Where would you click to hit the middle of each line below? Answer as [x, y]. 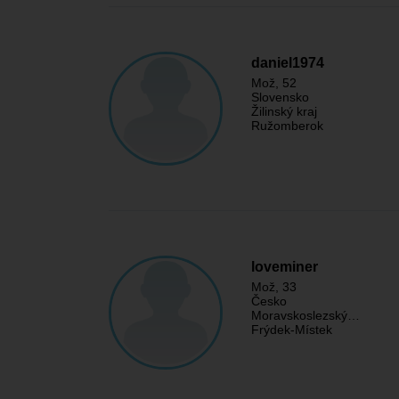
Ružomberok [287, 126]
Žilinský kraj [284, 111]
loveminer [285, 267]
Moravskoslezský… [305, 315]
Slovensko [280, 97]
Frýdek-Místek [292, 330]
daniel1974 [288, 63]
